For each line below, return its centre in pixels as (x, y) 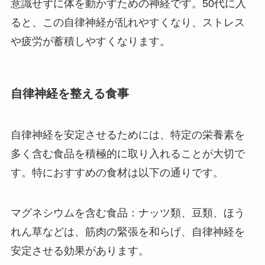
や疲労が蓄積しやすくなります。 (90, 42)
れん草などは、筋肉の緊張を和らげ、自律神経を (127, 232)
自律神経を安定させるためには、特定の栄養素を (127, 135)
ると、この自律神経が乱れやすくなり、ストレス (127, 23)
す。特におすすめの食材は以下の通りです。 (117, 172)
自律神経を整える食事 (70, 94)
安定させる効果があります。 (80, 251)
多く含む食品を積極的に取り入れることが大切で (127, 153)
